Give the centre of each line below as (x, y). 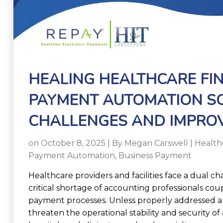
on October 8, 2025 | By (76, 143)
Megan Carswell (156, 143)
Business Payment (155, 156)
